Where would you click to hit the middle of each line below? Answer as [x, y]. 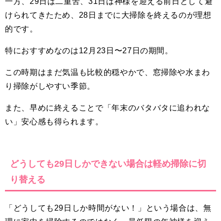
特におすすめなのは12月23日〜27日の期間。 [89, 51]
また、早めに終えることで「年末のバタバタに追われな [108, 108]
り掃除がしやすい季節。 [50, 86]
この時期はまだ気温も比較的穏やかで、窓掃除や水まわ [108, 72]
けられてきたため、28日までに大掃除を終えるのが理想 [108, 15]
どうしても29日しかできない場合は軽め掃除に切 [108, 164]
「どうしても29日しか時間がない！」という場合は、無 [108, 208]
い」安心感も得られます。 [54, 122]
